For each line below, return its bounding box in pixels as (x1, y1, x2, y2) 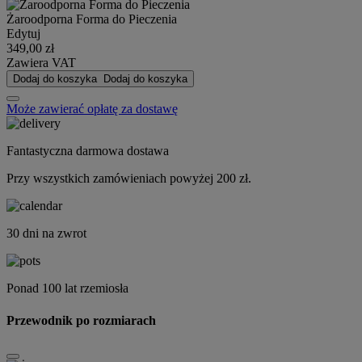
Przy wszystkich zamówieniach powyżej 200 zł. (6, 171, 251, 186)
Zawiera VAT (6, 56, 76, 70)
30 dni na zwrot (6, 226, 86, 241)
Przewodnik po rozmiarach (6, 313, 156, 327)
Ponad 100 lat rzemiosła (6, 281, 128, 296)
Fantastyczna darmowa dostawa (6, 144, 169, 158)
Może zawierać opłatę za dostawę (6, 102, 178, 116)
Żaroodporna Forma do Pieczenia (6, 12, 177, 27)
